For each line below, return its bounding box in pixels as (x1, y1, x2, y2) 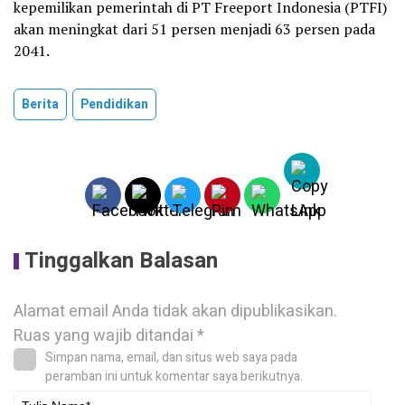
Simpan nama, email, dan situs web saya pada (45, 348, 297, 368)
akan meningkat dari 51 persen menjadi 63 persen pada (14, 19, 375, 40)
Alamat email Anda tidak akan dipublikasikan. (14, 299, 337, 325)
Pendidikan (80, 95, 148, 115)
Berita (22, 95, 59, 115)
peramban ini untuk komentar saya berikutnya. (45, 367, 303, 387)
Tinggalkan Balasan (24, 245, 218, 278)
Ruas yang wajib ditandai (14, 324, 197, 349)
